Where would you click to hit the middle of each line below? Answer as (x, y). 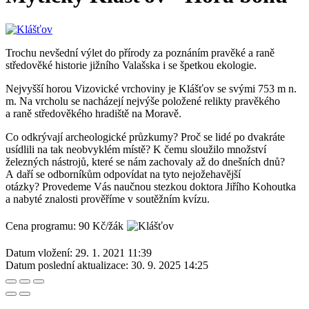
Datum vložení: (39, 252)
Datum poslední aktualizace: (67, 265)
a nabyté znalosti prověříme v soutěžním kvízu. (109, 199)
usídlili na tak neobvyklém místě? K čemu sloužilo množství (136, 149)
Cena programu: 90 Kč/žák (64, 226)
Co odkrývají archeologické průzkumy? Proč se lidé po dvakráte (145, 137)
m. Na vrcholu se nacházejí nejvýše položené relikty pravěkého (143, 101)
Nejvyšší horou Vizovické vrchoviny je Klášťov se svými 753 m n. (151, 88)
